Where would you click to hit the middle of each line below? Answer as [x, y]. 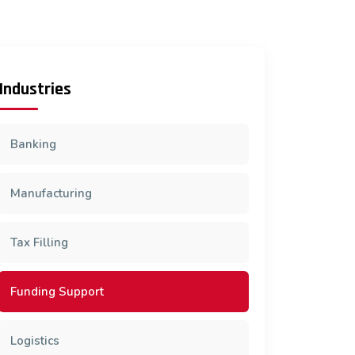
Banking [33, 144]
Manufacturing [51, 193]
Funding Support [57, 291]
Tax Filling [39, 242]
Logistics [35, 340]
